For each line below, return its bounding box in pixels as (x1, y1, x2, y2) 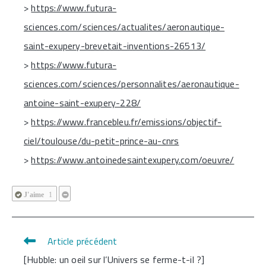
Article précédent (47, 233, 118, 248)
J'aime (24, 190, 45, 199)
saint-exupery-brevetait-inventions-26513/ (24, 38, 206, 53)
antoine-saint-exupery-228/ (24, 95, 141, 110)
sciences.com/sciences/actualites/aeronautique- (24, 19, 225, 34)
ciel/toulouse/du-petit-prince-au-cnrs (24, 133, 179, 148)
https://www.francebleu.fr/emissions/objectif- (31, 114, 222, 129)
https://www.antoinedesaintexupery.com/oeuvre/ (31, 152, 235, 167)
